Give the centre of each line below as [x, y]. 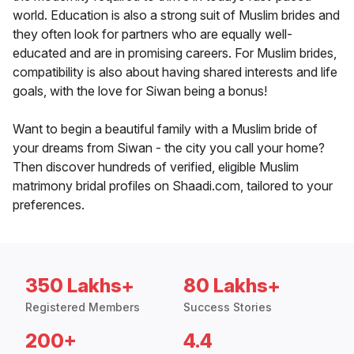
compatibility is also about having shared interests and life [175, 72]
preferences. [49, 205]
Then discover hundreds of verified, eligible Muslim [156, 167]
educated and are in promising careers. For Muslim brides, [175, 53]
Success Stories [228, 307]
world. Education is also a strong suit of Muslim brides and [176, 15]
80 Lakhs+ [232, 286]
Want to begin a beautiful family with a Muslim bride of [165, 129]
